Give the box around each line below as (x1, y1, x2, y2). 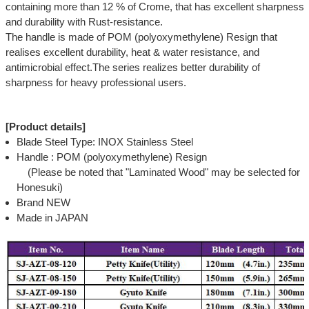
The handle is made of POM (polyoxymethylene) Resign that (5, 31, 277, 43)
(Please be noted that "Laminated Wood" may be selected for (16, 166, 300, 179)
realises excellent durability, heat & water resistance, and (5, 46, 259, 59)
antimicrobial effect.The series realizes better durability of (5, 61, 260, 74)
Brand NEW (16, 197, 70, 209)
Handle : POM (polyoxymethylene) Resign (16, 151, 207, 163)
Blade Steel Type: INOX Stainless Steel (16, 136, 193, 148)
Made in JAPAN (16, 212, 88, 224)
